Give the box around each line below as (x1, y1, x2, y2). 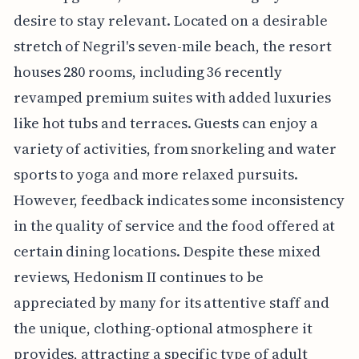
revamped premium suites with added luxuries (13, 87, 331, 108)
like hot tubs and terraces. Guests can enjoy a (13, 113, 318, 134)
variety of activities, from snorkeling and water (13, 139, 337, 159)
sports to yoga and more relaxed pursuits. (13, 164, 298, 185)
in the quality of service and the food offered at (13, 216, 336, 236)
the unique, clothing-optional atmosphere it (13, 318, 313, 339)
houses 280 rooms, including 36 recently (13, 62, 282, 83)
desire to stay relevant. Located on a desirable (13, 10, 328, 31)
